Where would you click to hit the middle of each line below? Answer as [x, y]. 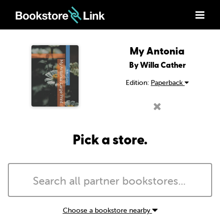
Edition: [138, 82]
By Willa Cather [157, 65]
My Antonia [157, 51]
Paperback [168, 82]
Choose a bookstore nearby [107, 210]
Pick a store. [110, 139]
